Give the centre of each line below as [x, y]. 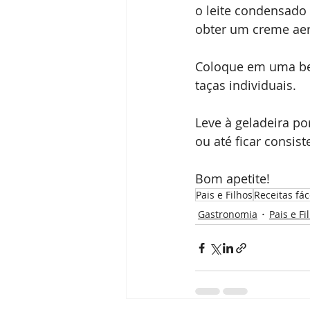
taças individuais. [246, 85]
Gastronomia [228, 214]
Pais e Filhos [224, 195]
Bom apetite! [234, 179]
